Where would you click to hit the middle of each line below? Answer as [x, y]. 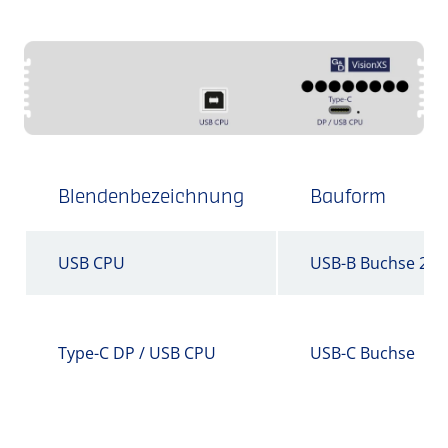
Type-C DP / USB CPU [137, 353]
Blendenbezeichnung [151, 199]
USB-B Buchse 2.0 [375, 263]
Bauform [348, 199]
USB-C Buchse [362, 353]
